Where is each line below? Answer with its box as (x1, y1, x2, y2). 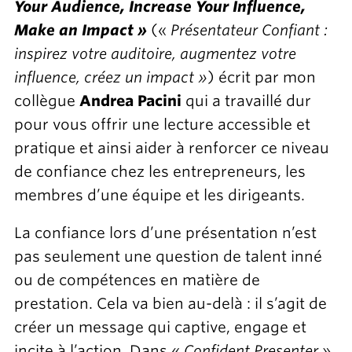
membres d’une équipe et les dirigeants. (13, 185, 305, 204)
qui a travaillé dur (181, 91, 311, 110)
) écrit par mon (207, 68, 316, 86)
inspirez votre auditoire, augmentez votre (13, 44, 296, 63)
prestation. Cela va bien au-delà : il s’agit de (13, 295, 327, 313)
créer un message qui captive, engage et (13, 318, 306, 337)
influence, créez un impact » (13, 68, 207, 86)
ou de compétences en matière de (13, 271, 260, 290)
